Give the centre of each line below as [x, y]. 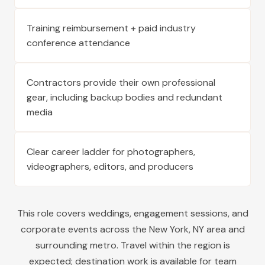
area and [224, 229]
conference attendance [78, 43]
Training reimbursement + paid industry [111, 28]
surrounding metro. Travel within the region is [132, 245]
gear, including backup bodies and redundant [125, 97]
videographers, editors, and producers [110, 167]
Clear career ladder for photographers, [111, 152]
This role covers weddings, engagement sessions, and [132, 213]
